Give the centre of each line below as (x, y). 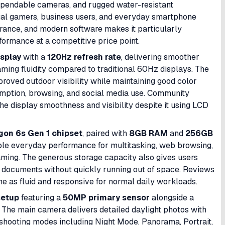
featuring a (41, 198)
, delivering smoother (160, 57)
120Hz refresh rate (84, 57)
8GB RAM (148, 133)
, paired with (106, 133)
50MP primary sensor (106, 198)
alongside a (172, 198)
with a (34, 57)
